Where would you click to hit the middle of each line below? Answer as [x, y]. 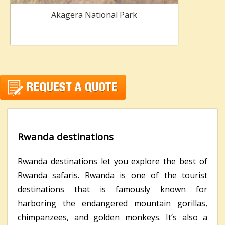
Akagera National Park [94, 14]
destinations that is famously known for [113, 190]
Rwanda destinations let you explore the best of [113, 161]
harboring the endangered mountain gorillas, [113, 204]
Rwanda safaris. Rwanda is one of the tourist [113, 176]
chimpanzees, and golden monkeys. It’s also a [113, 218]
